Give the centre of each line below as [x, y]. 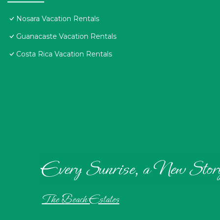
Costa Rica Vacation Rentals [64, 54]
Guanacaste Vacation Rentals [66, 37]
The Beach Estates [81, 200]
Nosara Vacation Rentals [58, 19]
